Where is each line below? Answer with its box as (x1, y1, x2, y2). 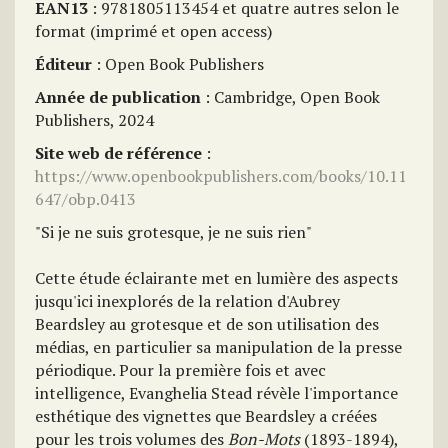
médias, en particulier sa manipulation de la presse (35, 336, 402, 358)
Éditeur (35, 53, 92, 75)
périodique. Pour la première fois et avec (35, 359, 326, 381)
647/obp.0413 (35, 188, 136, 210)
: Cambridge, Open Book (201, 86, 380, 108)
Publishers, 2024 (35, 109, 154, 131)
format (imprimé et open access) (35, 20, 272, 42)
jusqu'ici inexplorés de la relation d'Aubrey (35, 290, 340, 312)
